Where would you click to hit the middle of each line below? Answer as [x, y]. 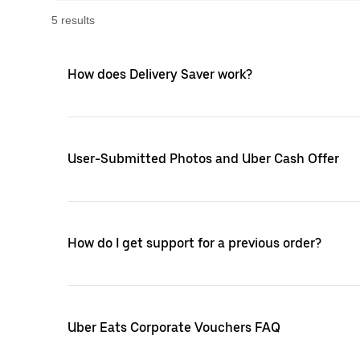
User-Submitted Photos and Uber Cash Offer [203, 159]
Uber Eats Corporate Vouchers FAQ [174, 327]
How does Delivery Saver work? [160, 74]
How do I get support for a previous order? [194, 243]
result [74, 20]
